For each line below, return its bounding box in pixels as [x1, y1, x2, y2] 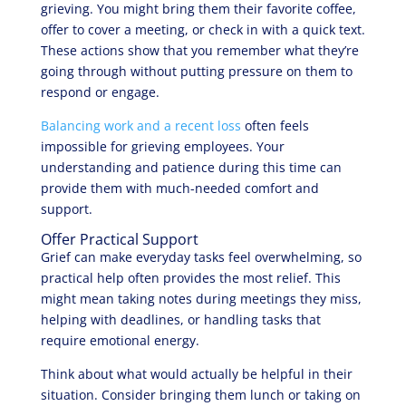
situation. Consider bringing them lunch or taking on [40, 386, 361, 403]
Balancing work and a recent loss [40, 117, 241, 134]
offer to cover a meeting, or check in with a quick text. [40, 21, 365, 38]
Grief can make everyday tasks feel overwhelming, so [40, 248, 362, 266]
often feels [240, 117, 309, 134]
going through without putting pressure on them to [40, 63, 353, 80]
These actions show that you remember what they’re [40, 42, 359, 59]
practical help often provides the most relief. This [40, 269, 341, 286]
